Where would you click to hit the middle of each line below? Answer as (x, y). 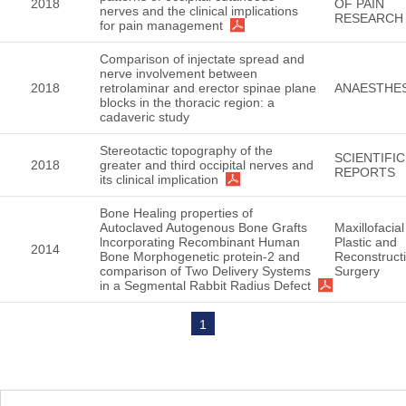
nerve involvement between (179, 73)
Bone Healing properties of (176, 213)
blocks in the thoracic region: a (187, 102)
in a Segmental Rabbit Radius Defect (205, 285)
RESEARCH (369, 18)
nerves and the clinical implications (199, 11)
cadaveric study (145, 117)
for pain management (161, 25)
